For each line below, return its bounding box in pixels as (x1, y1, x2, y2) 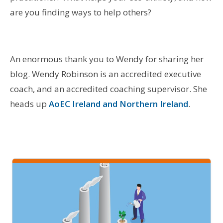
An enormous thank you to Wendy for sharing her (9, 53, 204, 65)
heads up (9, 98, 49, 110)
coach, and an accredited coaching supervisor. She (9, 83, 207, 95)
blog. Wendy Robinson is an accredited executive (9, 68, 201, 80)
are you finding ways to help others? (9, 6, 151, 18)
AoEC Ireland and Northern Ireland (48, 98, 188, 110)
